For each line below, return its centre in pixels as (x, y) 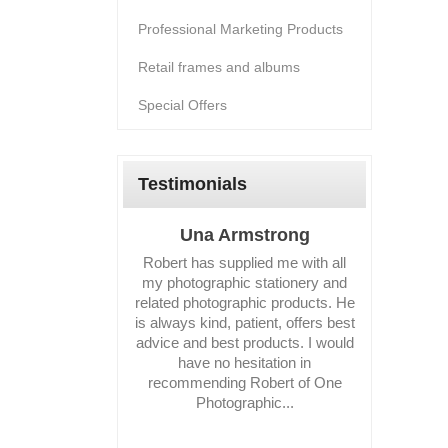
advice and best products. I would (244, 342)
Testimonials (192, 183)
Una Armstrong (244, 234)
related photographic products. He (244, 302)
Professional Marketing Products (240, 28)
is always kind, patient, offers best (244, 322)
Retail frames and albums (219, 66)
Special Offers (182, 104)
